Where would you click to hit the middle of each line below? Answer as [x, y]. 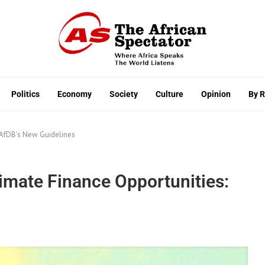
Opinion [216, 94]
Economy [75, 94]
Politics [25, 94]
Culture [169, 94]
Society [124, 94]
